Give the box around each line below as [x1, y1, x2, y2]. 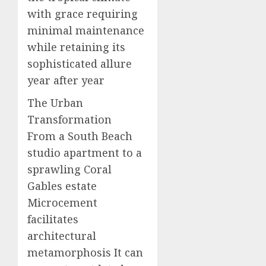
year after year [27, 73, 104, 87]
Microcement [27, 195, 97, 210]
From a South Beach [27, 129, 132, 143]
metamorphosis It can [27, 245, 143, 259]
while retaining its [27, 40, 125, 54]
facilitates [27, 212, 78, 226]
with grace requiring [27, 7, 138, 21]
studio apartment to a [27, 145, 142, 160]
